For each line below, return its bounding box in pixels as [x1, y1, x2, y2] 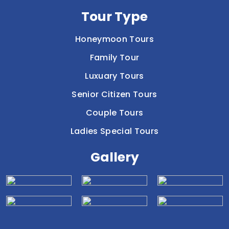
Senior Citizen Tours [72, 88, 157, 101]
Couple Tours [85, 107, 144, 119]
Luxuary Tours [85, 70, 144, 82]
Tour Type [81, 8, 148, 26]
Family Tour [89, 52, 140, 64]
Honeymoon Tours [75, 33, 154, 45]
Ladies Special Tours [70, 125, 159, 138]
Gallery [90, 148, 139, 167]
